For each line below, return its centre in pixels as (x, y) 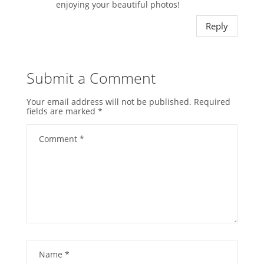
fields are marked (62, 111)
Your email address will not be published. (109, 102)
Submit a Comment (91, 78)
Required (212, 102)
